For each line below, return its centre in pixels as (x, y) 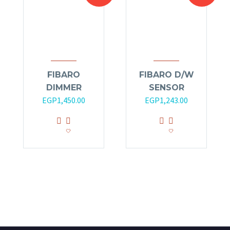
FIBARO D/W (166, 75)
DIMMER (64, 88)
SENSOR (166, 88)
